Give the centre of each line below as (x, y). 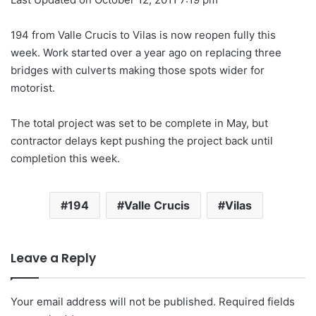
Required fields (257, 302)
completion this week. (65, 159)
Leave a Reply (53, 259)
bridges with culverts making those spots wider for (138, 71)
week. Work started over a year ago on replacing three (146, 53)
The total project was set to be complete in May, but (139, 123)
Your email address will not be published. (113, 302)
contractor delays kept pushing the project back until (142, 141)
